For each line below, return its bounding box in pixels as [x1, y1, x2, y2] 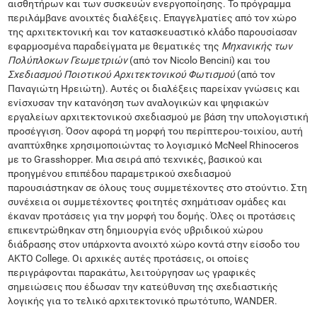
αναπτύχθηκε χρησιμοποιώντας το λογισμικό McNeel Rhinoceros [8, 139, 299, 151]
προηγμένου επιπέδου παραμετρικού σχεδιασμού [8, 168, 232, 179]
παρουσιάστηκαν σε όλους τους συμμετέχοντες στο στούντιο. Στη [8, 182, 308, 193]
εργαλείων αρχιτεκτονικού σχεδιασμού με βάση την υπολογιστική [8, 111, 309, 122]
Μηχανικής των [221, 40, 293, 52]
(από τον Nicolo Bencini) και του [127, 54, 271, 66]
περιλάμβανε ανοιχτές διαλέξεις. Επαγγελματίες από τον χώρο [8, 12, 297, 23]
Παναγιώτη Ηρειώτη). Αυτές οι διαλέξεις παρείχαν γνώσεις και [8, 83, 301, 94]
